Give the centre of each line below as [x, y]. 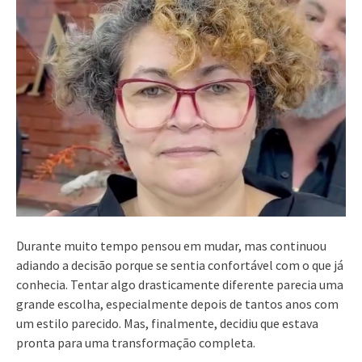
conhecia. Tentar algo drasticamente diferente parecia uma [180, 284]
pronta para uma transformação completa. [136, 342]
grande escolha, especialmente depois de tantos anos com [177, 303]
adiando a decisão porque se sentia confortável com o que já [180, 265]
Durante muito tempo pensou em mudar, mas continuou [171, 245]
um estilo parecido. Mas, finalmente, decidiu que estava [167, 323]
